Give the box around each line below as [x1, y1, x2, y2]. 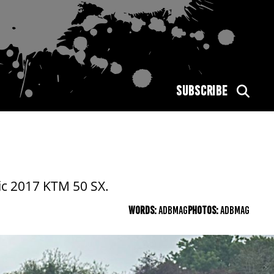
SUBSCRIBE [176, 83, 228, 99]
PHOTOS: [188, 204, 220, 217]
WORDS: [128, 204, 158, 217]
